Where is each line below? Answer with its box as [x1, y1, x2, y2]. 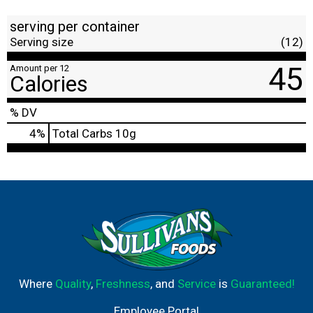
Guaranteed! [230, 276, 295, 291]
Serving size [10, 34, 73, 49]
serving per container [10, 17, 140, 35]
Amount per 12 [10, 62, 69, 73]
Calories [10, 70, 88, 97]
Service [177, 276, 216, 291]
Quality [54, 276, 91, 291]
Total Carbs [52, 126, 112, 140]
